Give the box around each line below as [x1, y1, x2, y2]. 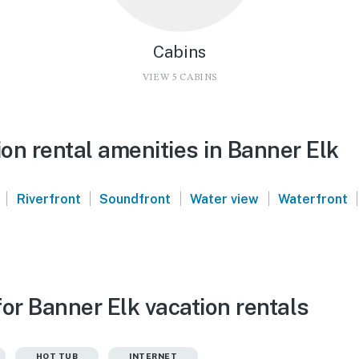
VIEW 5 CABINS [142, 72, 217, 83]
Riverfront [16, 191, 81, 207]
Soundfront [99, 191, 171, 207]
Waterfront [277, 191, 348, 207]
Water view [190, 191, 260, 207]
